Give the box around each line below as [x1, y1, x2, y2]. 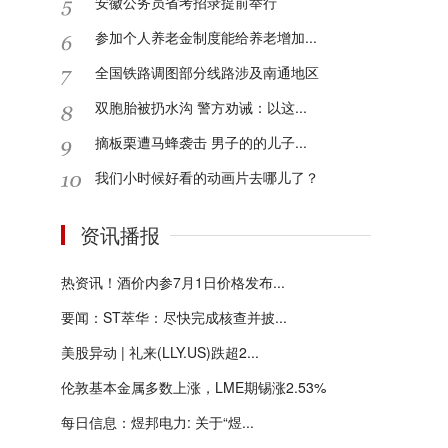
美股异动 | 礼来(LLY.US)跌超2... [61, 342, 259, 362]
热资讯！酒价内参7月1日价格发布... [61, 272, 285, 292]
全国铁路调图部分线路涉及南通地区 [95, 62, 319, 82]
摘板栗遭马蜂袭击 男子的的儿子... [95, 132, 307, 152]
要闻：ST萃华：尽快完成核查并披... [61, 307, 287, 327]
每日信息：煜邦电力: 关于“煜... [61, 412, 254, 432]
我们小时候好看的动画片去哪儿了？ [95, 167, 319, 187]
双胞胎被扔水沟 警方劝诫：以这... [95, 97, 307, 117]
